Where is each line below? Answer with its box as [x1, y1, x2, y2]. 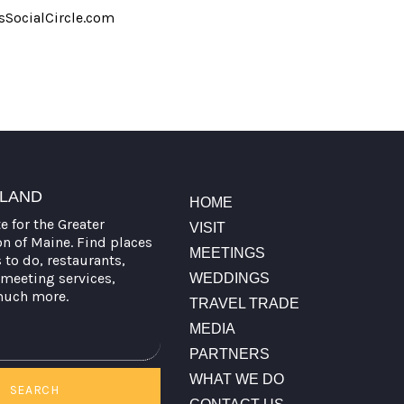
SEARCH [9, 381, 60, 398]
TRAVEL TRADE [188, 295, 299, 311]
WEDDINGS [188, 270, 270, 286]
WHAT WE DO [188, 371, 284, 387]
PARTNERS [188, 345, 270, 362]
